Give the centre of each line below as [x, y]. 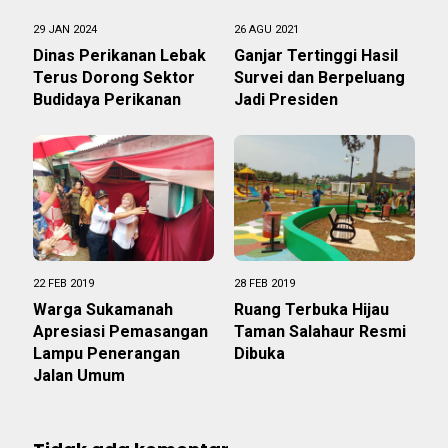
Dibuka [261, 353]
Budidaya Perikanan [107, 99]
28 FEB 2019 [264, 283]
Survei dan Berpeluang [319, 77]
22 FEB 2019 [63, 283]
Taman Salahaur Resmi [320, 331]
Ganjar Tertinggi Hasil [316, 55]
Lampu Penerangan [106, 353]
